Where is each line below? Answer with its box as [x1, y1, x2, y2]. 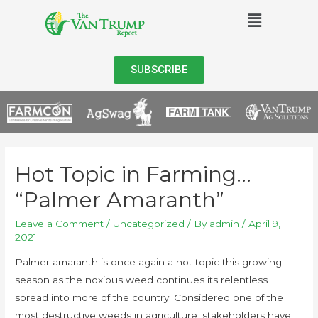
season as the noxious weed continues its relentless [15, 274, 268, 286]
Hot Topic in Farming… [15, 160, 252, 187]
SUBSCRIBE [131, 63, 187, 76]
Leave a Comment [15, 217, 104, 229]
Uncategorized [113, 217, 185, 229]
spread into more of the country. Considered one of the [15, 292, 284, 304]
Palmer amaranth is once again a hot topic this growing [15, 256, 283, 268]
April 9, [248, 217, 281, 229]
